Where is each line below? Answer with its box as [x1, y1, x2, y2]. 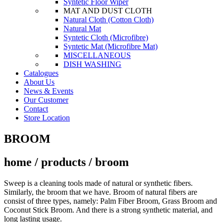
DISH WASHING [63, 60, 121, 68]
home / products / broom [4, 155, 129, 168]
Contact [24, 105, 48, 113]
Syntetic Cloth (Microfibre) [63, 33, 148, 42]
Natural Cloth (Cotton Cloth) [63, 15, 154, 24]
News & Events [24, 87, 73, 95]
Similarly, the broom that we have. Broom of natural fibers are [4, 187, 197, 196]
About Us [24, 78, 55, 86]
